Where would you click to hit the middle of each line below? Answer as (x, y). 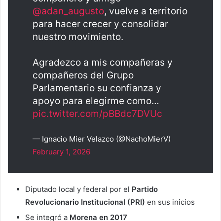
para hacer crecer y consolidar (100, 24)
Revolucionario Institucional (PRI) (85, 202)
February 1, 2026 (61, 152)
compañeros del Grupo (83, 75)
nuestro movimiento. (78, 37)
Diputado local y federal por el (78, 189)
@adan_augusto (68, 11)
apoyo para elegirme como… (96, 101)
